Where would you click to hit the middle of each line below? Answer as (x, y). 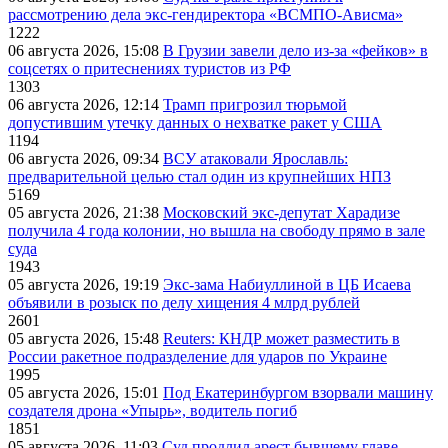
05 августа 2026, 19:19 (85, 284)
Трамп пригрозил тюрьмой (255, 104)
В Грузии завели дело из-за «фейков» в (295, 50)
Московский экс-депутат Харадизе (281, 212)
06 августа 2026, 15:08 (85, 50)
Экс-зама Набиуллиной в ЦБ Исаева (287, 284)
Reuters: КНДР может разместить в (281, 338)
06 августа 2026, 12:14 (85, 104)
